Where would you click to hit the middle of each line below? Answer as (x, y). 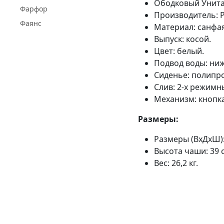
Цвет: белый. (179, 51)
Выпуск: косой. (182, 39)
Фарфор (34, 9)
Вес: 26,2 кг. (176, 163)
